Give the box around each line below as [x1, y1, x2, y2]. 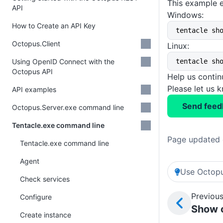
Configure [20, 193, 52, 201]
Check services [20, 175, 70, 183]
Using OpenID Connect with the [12, 57, 114, 66]
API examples [12, 85, 56, 94]
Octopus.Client [12, 39, 60, 48]
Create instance [20, 211, 71, 219]
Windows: [167, 10, 204, 20]
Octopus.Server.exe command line [12, 103, 124, 111]
